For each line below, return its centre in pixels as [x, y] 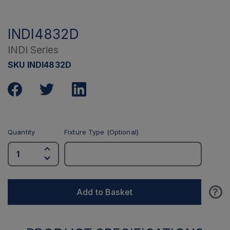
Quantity [22, 132]
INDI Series [33, 50]
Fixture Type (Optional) [101, 132]
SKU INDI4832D [40, 65]
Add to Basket [104, 192]
